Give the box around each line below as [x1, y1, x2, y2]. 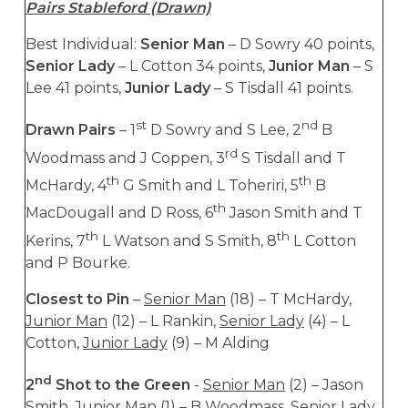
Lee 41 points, [25, 79, 125, 97]
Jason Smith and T [225, 204, 362, 222]
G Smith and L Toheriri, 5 [118, 177, 299, 195]
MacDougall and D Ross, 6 [25, 204, 213, 222]
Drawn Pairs [25, 121, 116, 139]
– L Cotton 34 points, [114, 57, 269, 76]
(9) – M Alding [167, 333, 270, 352]
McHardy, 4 [25, 177, 107, 195]
